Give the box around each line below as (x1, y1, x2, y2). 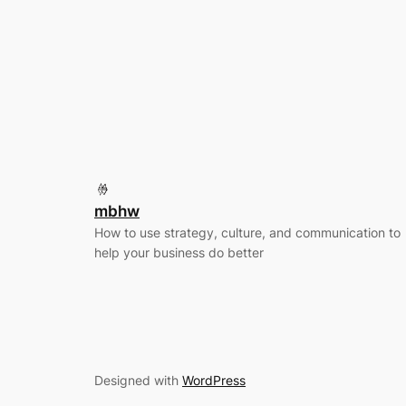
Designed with (94, 372, 182, 388)
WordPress (182, 372, 246, 388)
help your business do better (94, 245, 264, 261)
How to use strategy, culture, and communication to (94, 225, 401, 241)
